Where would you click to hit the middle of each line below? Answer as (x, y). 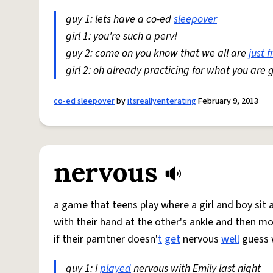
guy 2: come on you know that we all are (157, 53)
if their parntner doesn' (106, 239)
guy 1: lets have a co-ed (120, 19)
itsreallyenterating (162, 101)
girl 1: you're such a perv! (122, 36)
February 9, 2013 (227, 101)
